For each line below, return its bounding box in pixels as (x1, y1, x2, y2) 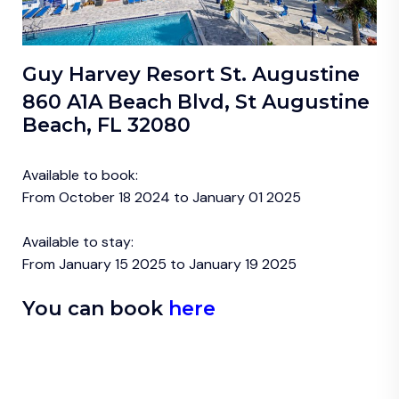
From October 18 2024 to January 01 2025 (22, 188, 301, 208)
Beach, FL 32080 (22, 113, 191, 138)
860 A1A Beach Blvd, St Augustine (22, 90, 370, 115)
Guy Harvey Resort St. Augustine (22, 62, 365, 87)
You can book (22, 297, 163, 322)
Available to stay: (22, 232, 134, 252)
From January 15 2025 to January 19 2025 (22, 255, 297, 274)
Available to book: (22, 166, 138, 185)
